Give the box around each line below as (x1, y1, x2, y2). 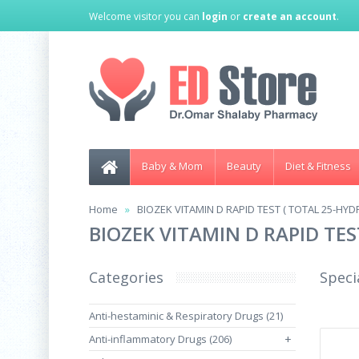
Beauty (227, 159, 261, 173)
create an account (243, 10, 337, 23)
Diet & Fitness (285, 159, 351, 173)
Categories (89, 268, 163, 287)
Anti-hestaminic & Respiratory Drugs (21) (89, 309, 283, 323)
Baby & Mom (142, 159, 203, 173)
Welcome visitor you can (89, 10, 202, 23)
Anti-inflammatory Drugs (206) (89, 332, 232, 346)
